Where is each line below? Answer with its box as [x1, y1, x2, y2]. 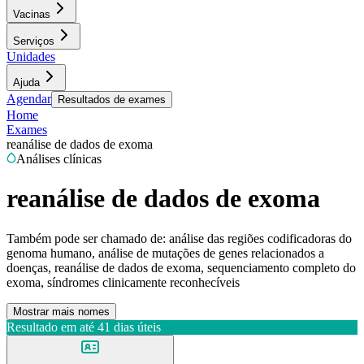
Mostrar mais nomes [13, 305, 110, 318]
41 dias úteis [97, 319, 161, 334]
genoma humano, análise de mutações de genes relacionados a [6, 245, 324, 260]
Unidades [6, 50, 55, 63]
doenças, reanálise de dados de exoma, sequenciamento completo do [6, 260, 356, 275]
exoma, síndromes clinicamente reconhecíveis [6, 275, 240, 289]
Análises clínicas [16, 152, 102, 166]
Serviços [13, 35, 54, 47]
